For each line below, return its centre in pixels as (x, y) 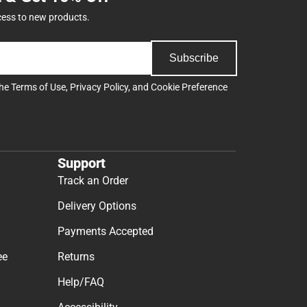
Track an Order (93, 181)
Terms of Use (38, 87)
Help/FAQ (81, 282)
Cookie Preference (189, 87)
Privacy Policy (99, 87)
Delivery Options (97, 206)
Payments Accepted (106, 232)
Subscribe (194, 58)
